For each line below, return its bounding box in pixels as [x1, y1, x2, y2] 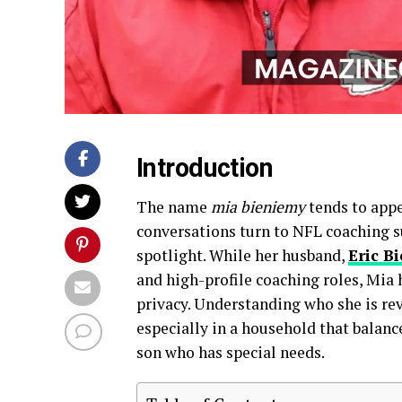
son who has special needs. [136, 341, 325, 363]
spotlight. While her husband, [136, 244, 348, 266]
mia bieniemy [211, 196, 305, 217]
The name [136, 196, 211, 217]
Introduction [136, 152, 274, 183]
